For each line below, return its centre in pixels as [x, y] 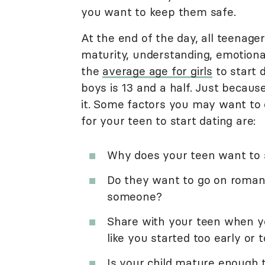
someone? [135, 196]
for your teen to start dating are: [169, 121]
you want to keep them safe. [159, 12]
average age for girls [158, 71]
